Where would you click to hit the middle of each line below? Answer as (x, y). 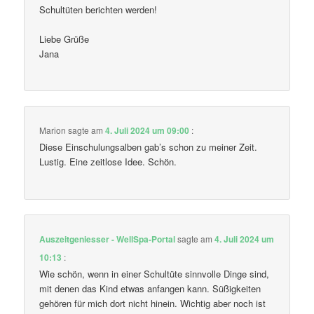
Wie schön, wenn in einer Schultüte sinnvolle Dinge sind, (155, 273)
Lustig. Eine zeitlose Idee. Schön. (108, 162)
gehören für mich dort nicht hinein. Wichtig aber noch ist (153, 303)
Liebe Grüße (64, 39)
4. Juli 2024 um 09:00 (148, 131)
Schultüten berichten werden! (98, 9)
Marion (53, 130)
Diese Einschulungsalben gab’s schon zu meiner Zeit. (149, 147)
